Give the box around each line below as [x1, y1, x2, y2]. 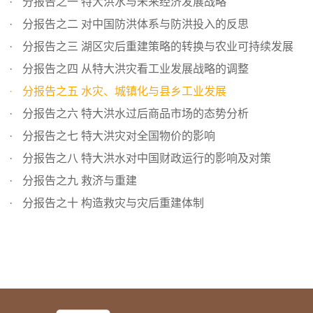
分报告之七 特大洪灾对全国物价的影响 [20, 130, 216, 143]
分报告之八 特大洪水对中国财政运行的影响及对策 [20, 152, 272, 165]
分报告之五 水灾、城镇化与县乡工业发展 [20, 85, 227, 98]
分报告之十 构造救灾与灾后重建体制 [20, 197, 205, 210]
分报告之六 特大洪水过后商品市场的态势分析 [20, 108, 249, 120]
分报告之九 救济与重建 [20, 175, 138, 187]
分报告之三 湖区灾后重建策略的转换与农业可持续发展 [20, 41, 294, 53]
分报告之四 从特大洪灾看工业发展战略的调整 [20, 63, 249, 75]
